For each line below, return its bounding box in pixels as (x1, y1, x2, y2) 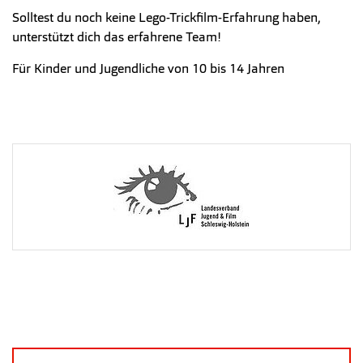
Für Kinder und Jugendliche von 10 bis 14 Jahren (12, 60, 284, 77)
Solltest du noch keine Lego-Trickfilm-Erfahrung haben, (12, 9, 321, 26)
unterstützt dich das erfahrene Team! (12, 28, 221, 45)
